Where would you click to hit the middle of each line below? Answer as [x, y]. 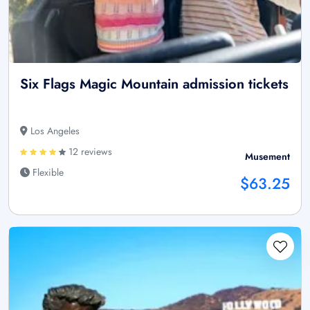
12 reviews [89, 152]
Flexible [47, 173]
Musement [267, 157]
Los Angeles [54, 131]
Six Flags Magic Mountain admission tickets [154, 84]
